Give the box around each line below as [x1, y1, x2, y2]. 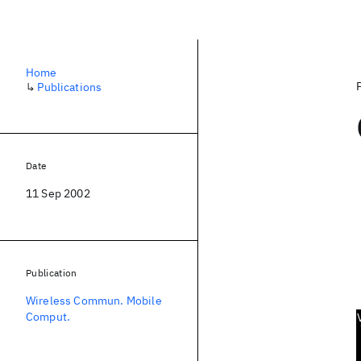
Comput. [26, 309, 71, 324]
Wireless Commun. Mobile [26, 293, 162, 308]
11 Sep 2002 [26, 186, 90, 201]
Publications [37, 80, 102, 94]
